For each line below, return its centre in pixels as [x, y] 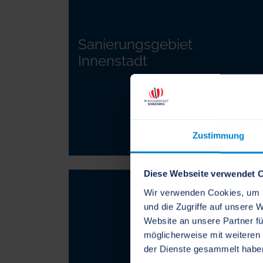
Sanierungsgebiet [135, 44]
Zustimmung [218, 136]
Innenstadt [113, 61]
